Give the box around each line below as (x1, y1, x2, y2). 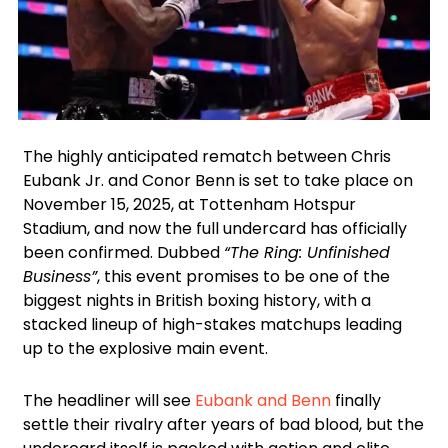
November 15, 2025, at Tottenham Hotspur (23, 193, 356, 217)
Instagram (22, 122, 148, 156)
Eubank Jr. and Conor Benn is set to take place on (23, 169, 413, 193)
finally (331, 389, 381, 413)
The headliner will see (23, 389, 195, 413)
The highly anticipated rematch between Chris (23, 145, 391, 169)
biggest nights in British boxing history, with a (23, 289, 371, 313)
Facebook (46, 122, 163, 156)
